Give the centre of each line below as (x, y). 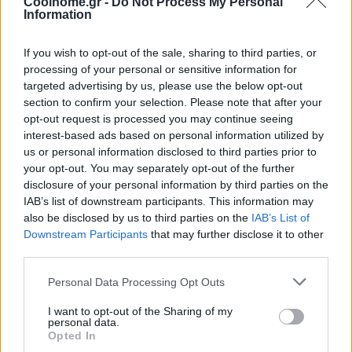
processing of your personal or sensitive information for (160, 69)
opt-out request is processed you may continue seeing (158, 119)
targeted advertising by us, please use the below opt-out (163, 86)
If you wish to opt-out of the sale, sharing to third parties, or (170, 53)
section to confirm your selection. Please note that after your (173, 102)
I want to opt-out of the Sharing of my (140, 311)
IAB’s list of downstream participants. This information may (169, 201)
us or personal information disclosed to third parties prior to (170, 152)
